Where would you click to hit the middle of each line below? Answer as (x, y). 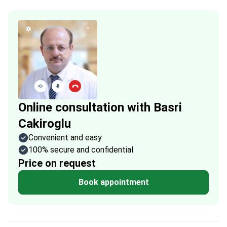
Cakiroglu (45, 124)
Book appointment (113, 182)
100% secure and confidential (81, 150)
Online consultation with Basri (100, 107)
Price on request (57, 163)
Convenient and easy (65, 138)
